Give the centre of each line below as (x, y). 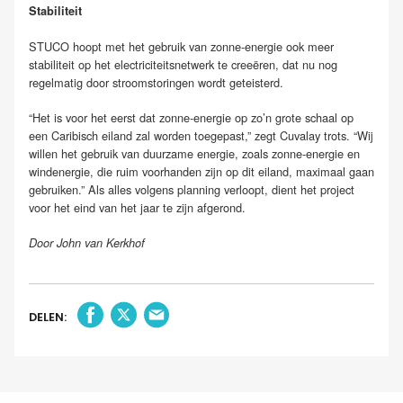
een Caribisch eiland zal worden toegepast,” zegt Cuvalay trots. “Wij (201, 135)
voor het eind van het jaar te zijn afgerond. (137, 207)
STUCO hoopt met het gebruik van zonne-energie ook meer (181, 46)
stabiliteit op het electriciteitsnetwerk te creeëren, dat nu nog (183, 64)
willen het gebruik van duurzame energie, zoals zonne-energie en (194, 153)
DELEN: (48, 318)
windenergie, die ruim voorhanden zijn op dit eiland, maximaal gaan (201, 171)
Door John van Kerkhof (87, 242)
